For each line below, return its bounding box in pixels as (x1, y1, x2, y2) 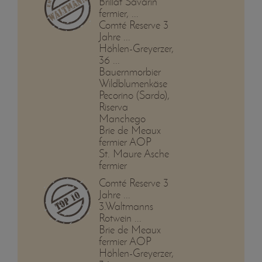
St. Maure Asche (98, 147, 169, 161)
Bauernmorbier (98, 65, 161, 79)
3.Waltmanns (98, 199, 153, 213)
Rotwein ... (98, 211, 142, 225)
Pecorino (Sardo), (98, 88, 170, 102)
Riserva (98, 100, 128, 114)
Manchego (98, 112, 146, 126)
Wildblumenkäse (98, 77, 167, 91)
